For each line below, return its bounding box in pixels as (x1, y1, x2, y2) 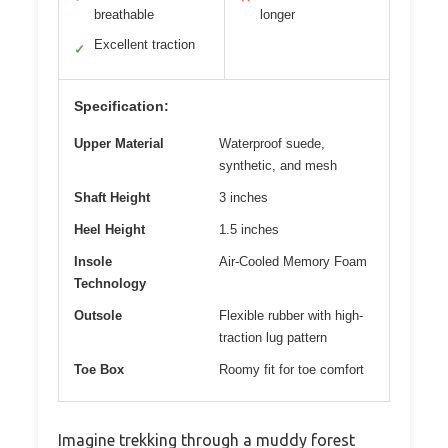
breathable (94, 7, 154, 23)
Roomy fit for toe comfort (219, 362, 364, 378)
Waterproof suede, (219, 136, 325, 152)
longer (259, 7, 295, 23)
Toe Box (74, 362, 124, 378)
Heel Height (74, 222, 145, 238)
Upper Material (74, 136, 164, 152)
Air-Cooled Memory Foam (219, 254, 367, 270)
